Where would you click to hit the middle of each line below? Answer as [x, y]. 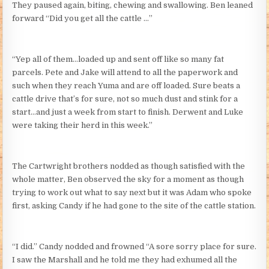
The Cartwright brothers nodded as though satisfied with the [129, 166]
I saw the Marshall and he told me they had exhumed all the [125, 259]
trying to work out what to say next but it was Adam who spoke [132, 192]
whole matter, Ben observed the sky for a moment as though [128, 179]
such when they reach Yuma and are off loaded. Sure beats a [126, 85]
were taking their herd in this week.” [83, 125]
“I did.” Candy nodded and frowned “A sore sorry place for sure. [134, 246]
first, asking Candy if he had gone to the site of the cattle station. [134, 205]
